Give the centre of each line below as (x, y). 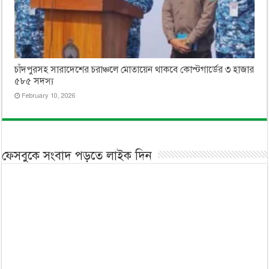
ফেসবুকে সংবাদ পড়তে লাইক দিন (77, 156)
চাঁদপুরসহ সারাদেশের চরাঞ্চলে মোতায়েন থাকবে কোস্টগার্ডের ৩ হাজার (134, 70)
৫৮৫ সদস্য (34, 81)
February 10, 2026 (49, 95)
